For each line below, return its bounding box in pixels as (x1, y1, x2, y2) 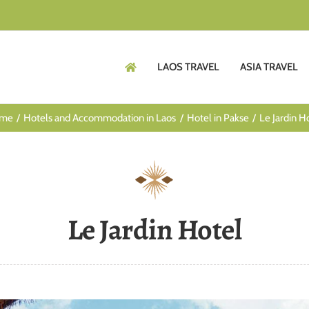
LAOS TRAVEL (157, 61, 219, 73)
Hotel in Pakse (186, 112, 249, 124)
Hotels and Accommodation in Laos (23, 112, 177, 124)
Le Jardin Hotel (67, 210, 242, 249)
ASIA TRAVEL (240, 61, 298, 73)
